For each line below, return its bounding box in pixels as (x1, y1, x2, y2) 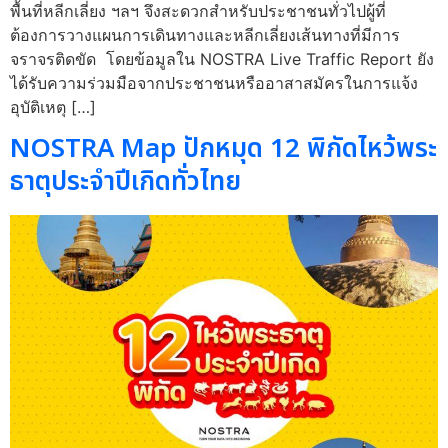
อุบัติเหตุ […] (10, 97, 96, 118)
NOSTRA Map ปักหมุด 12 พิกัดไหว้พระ (10, 129, 437, 170)
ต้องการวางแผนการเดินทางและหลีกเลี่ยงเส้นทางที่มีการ (10, 25, 400, 46)
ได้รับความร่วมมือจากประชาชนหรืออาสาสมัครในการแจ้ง (10, 73, 418, 94)
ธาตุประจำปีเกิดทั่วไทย (10, 162, 241, 203)
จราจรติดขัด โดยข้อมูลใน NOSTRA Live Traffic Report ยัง (10, 49, 434, 70)
